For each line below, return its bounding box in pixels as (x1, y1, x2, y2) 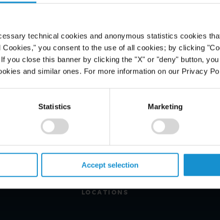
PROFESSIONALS (81, 117, 150, 126)
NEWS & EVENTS (81, 170, 149, 179)
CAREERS (81, 135, 120, 143)
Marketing (148, 102, 183, 110)
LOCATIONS (81, 188, 129, 196)
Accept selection (82, 161, 138, 169)
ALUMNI (81, 152, 114, 161)
